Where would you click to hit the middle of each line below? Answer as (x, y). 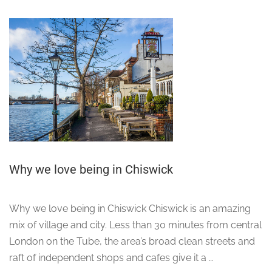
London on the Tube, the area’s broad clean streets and (132, 241)
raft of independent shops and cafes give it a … (111, 257)
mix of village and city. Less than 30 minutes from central (135, 225)
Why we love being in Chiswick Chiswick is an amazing (130, 208)
